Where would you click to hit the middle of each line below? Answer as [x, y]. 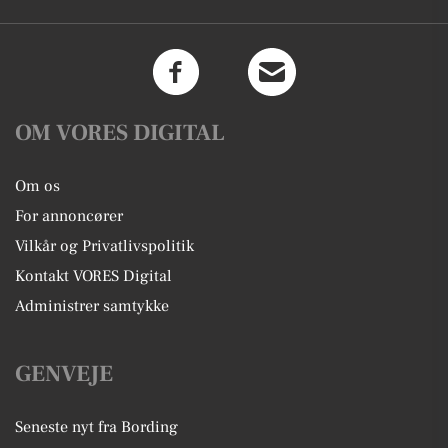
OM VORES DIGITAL [120, 132]
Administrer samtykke [92, 305]
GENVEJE [64, 373]
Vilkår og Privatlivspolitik [104, 245]
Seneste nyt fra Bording [96, 426]
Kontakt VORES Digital [93, 275]
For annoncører [69, 215]
